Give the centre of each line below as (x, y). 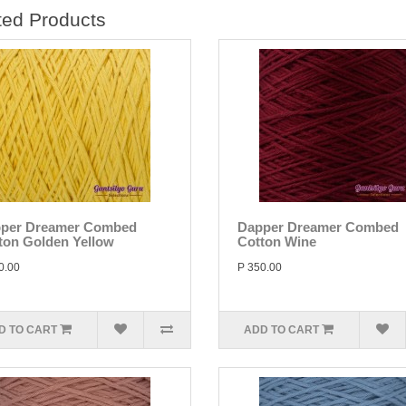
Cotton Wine (276, 242)
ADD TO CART (282, 330)
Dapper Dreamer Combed (318, 227)
